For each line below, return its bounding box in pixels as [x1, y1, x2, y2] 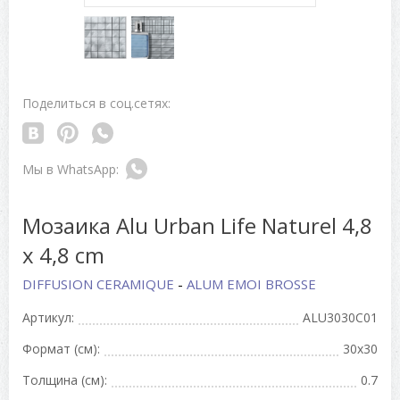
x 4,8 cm [22, 240, 104, 271]
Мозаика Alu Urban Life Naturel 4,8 [22, 211, 372, 241]
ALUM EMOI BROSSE [187, 275, 316, 294]
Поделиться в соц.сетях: [22, 95, 171, 112]
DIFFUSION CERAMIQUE [22, 275, 178, 294]
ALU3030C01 [303, 309, 378, 327]
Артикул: [22, 309, 74, 327]
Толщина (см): [22, 371, 107, 389]
